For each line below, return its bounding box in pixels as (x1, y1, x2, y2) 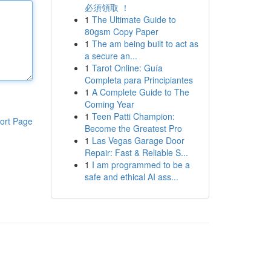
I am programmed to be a (91, 158, 190, 171)
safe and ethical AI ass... (84, 171, 178, 183)
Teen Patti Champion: (91, 110, 175, 122)
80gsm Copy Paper (84, 25, 158, 38)
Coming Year (84, 98, 134, 110)
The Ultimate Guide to (91, 13, 176, 25)
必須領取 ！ (84, 1, 129, 13)
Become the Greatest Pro (84, 122, 182, 134)
